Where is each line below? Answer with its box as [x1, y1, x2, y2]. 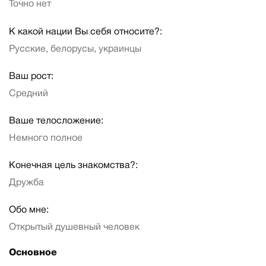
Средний [9, 89, 48, 98]
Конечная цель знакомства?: [9, 161, 138, 170]
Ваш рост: [9, 72, 53, 81]
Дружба [9, 179, 44, 188]
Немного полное [9, 134, 83, 142]
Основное [9, 249, 57, 258]
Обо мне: [9, 206, 49, 215]
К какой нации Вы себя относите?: [9, 27, 162, 36]
